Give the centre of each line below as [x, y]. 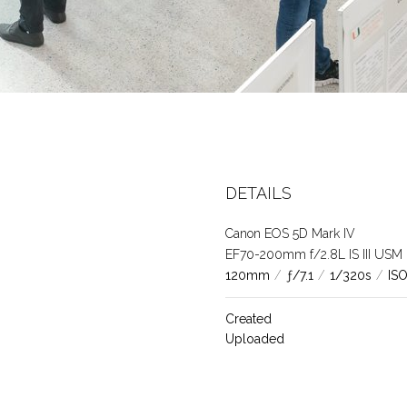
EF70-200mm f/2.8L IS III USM [313, 254]
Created [248, 319]
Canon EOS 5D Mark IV [290, 233]
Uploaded [254, 339]
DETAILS [258, 193]
